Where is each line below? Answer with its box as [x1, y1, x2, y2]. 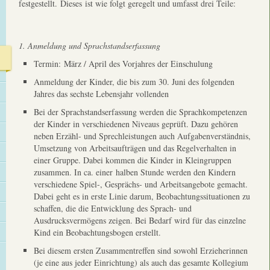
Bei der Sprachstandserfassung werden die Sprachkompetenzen [34, 106, 247, 118]
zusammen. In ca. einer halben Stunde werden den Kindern [34, 166, 236, 178]
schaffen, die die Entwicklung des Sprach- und [34, 202, 192, 214]
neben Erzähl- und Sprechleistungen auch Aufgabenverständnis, [34, 130, 251, 142]
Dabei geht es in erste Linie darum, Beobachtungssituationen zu [34, 190, 250, 202]
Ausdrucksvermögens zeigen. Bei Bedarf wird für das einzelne [34, 215, 246, 226]
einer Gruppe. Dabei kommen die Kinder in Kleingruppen [34, 154, 231, 166]
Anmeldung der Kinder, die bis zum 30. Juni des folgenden [34, 76, 234, 87]
